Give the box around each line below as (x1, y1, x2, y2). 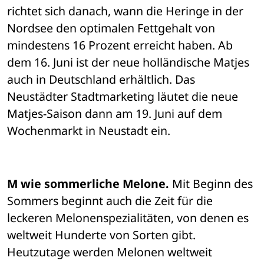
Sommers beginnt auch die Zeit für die (7, 193, 213, 209)
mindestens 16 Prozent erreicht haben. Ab (7, 37, 233, 54)
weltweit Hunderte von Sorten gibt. (7, 227, 196, 243)
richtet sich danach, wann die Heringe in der (7, 3, 243, 19)
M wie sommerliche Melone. (7, 176, 169, 192)
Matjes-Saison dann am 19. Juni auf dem (7, 105, 222, 122)
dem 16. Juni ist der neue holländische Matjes (7, 54, 249, 71)
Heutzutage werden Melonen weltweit (7, 244, 212, 260)
